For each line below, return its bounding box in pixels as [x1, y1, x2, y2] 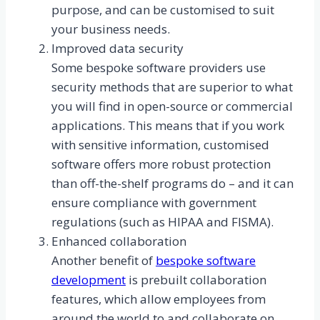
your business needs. [51, 21, 170, 38]
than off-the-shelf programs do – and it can [51, 175, 294, 192]
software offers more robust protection [51, 156, 271, 173]
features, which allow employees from [51, 291, 266, 308]
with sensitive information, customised [51, 136, 269, 154]
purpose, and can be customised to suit [51, 1, 274, 19]
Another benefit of [51, 252, 156, 269]
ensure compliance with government [51, 194, 256, 211]
